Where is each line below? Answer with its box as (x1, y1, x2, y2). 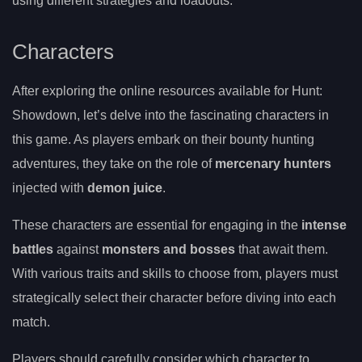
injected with (12, 181, 87, 196)
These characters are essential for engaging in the (12, 218, 301, 233)
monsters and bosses (102, 242, 235, 257)
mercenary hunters (215, 157, 331, 171)
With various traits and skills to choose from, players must (12, 267, 338, 281)
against (53, 242, 102, 257)
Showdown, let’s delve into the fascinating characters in (12, 108, 329, 123)
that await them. (235, 242, 328, 257)
